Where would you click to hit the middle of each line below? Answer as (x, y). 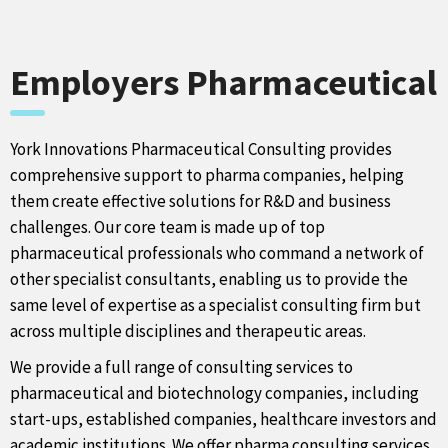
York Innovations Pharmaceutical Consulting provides (201, 149)
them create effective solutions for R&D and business (200, 201)
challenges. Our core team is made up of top (167, 227)
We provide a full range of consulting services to (181, 367)
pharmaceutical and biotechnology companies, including (214, 393)
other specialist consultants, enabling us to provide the (209, 279)
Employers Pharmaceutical (223, 82)
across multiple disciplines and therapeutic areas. (188, 331)
